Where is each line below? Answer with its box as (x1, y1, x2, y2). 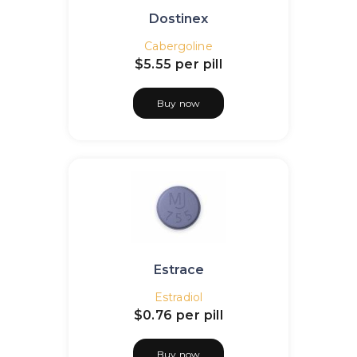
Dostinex (149, 11, 208, 26)
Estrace (153, 262, 204, 277)
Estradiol (154, 290, 203, 304)
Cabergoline (144, 39, 213, 53)
